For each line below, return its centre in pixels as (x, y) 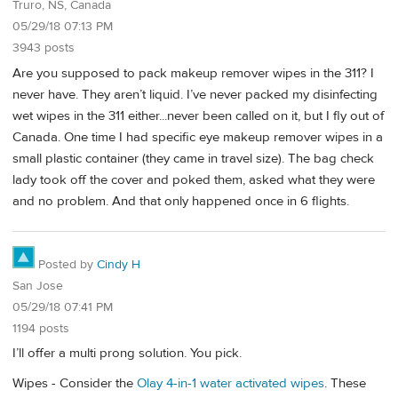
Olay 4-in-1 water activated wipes (231, 383)
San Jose (38, 286)
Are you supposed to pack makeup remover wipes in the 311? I (193, 73)
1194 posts (41, 328)
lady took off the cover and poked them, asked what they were (194, 179)
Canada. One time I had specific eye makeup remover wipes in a (198, 137)
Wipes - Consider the (75, 383)
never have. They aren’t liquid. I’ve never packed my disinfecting (195, 94)
